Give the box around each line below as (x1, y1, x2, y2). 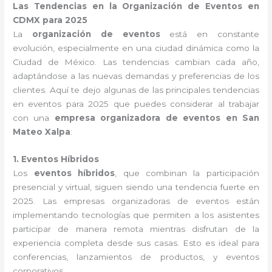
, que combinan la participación (115, 168, 259, 178)
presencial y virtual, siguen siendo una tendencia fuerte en (13, 182, 259, 192)
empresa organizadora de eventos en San (54, 112, 259, 123)
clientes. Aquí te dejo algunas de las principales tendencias (13, 84, 259, 95)
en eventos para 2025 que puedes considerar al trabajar (13, 98, 259, 109)
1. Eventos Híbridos (13, 154, 100, 164)
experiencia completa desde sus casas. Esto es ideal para (13, 237, 259, 248)
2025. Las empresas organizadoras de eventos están (13, 195, 259, 206)
